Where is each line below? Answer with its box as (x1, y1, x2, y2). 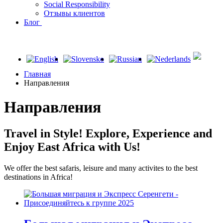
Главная (24, 69, 51, 78)
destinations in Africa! (4, 173, 73, 182)
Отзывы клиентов (44, 8, 105, 17)
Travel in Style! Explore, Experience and (4, 127, 212, 140)
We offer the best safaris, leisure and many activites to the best (4, 164, 198, 173)
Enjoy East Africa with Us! (4, 140, 140, 154)
